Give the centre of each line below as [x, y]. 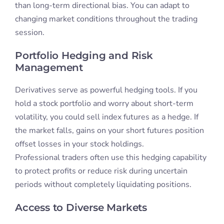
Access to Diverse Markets [81, 208]
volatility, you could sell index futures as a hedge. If [106, 117]
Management [49, 68]
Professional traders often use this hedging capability [110, 158]
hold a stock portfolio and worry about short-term [104, 104]
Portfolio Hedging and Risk [84, 56]
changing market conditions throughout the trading [106, 19]
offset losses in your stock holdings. [79, 144]
